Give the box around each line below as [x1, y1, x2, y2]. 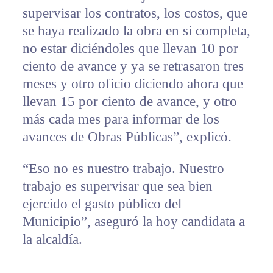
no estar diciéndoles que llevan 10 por [22, 41, 238, 57]
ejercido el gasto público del [22, 196, 182, 212]
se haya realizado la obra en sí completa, [22, 23, 250, 39]
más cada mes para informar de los [22, 112, 219, 127]
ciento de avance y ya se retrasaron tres [22, 58, 244, 74]
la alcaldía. [22, 232, 82, 247]
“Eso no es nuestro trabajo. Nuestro [22, 161, 224, 177]
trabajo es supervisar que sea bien [22, 179, 213, 194]
